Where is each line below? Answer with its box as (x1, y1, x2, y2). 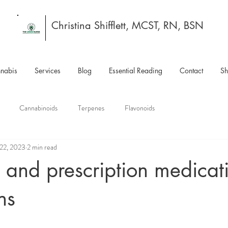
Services (35, 65, 61, 75)
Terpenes (78, 103, 104, 113)
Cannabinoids (19, 103, 58, 113)
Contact (180, 65, 203, 75)
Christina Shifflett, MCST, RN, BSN (51, 19, 204, 32)
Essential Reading (109, 65, 162, 75)
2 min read (27, 142, 57, 153)
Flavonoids (125, 103, 155, 113)
